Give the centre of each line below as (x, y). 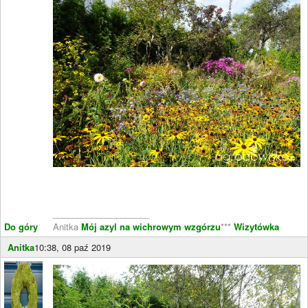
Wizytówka (255, 227)
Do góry (21, 227)
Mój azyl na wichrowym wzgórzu (151, 227)
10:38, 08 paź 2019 (73, 247)
